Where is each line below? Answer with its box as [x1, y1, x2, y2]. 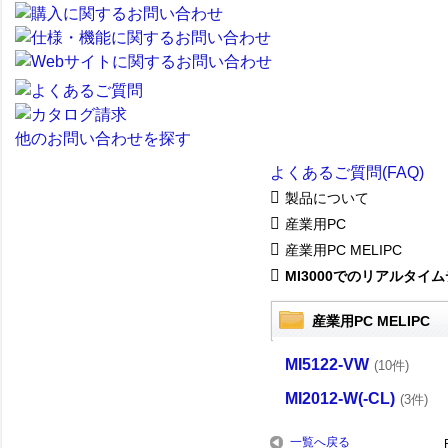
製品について [285, 189, 369, 206]
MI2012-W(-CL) [285, 390, 395, 407]
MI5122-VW [285, 356, 369, 373]
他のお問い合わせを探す [15, 130, 191, 147]
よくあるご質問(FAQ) [270, 164, 424, 181]
